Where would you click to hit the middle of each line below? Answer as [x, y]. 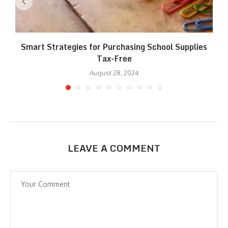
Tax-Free [114, 58]
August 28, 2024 [114, 73]
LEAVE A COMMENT [114, 148]
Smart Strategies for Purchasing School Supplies [114, 47]
